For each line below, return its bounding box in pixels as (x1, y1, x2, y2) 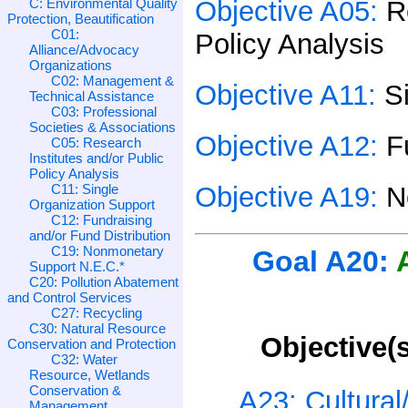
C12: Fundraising (51, 211, 152, 228)
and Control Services (7, 289, 132, 305)
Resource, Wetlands (29, 366, 150, 382)
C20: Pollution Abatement (29, 273, 178, 290)
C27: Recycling (51, 304, 142, 321)
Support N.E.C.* (29, 258, 125, 274)
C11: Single (51, 180, 118, 197)
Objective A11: (195, 78, 385, 111)
